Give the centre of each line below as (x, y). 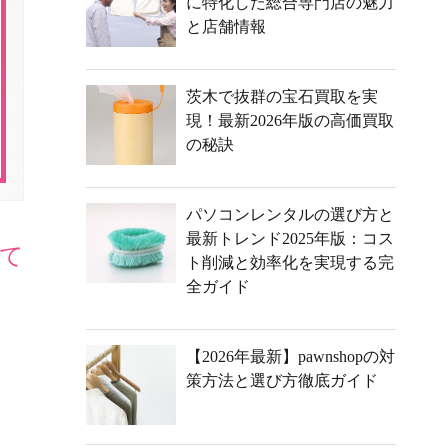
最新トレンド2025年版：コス (290, 238)
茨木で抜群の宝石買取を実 (282, 96)
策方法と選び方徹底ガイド (282, 380)
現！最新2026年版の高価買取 (290, 120)
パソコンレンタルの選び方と (290, 214)
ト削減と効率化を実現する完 (290, 262)
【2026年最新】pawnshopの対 (290, 356)
